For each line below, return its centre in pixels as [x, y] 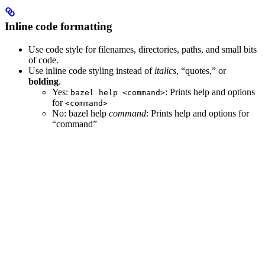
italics [165, 71]
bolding [43, 82]
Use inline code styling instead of [91, 71]
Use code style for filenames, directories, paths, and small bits [143, 50]
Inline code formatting [59, 27]
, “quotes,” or [201, 71]
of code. [43, 60]
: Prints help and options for [198, 114]
